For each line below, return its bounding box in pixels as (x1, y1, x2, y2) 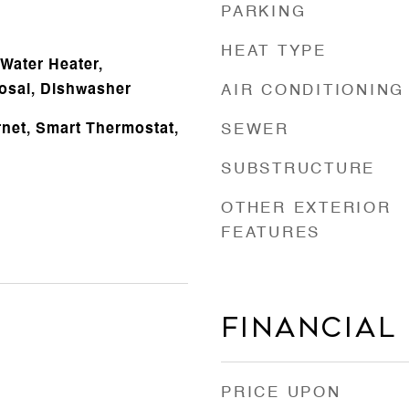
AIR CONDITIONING (221, 83, 404, 99)
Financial (221, 312, 397, 343)
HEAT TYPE (221, 44, 327, 59)
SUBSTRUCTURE (221, 162, 375, 177)
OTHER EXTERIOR (221, 201, 392, 216)
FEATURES (221, 225, 320, 241)
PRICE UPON (221, 385, 341, 401)
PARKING (221, 5, 307, 20)
